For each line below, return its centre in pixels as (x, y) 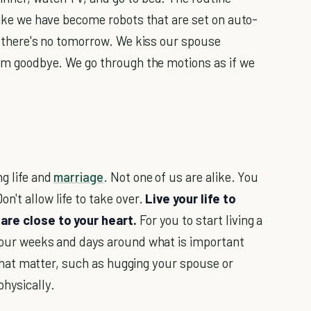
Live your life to (191, 199)
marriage (78, 177)
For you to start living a (200, 220)
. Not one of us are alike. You (181, 177)
